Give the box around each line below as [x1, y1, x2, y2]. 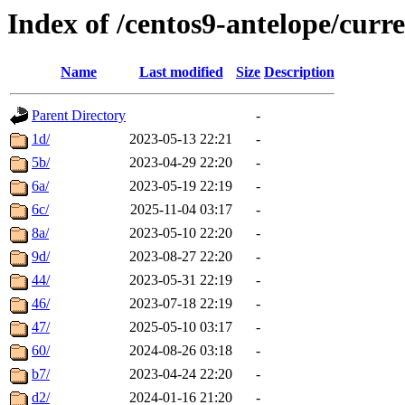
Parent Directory [32, 108, 126, 124]
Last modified [138, 64, 223, 80]
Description [264, 64, 334, 80]
